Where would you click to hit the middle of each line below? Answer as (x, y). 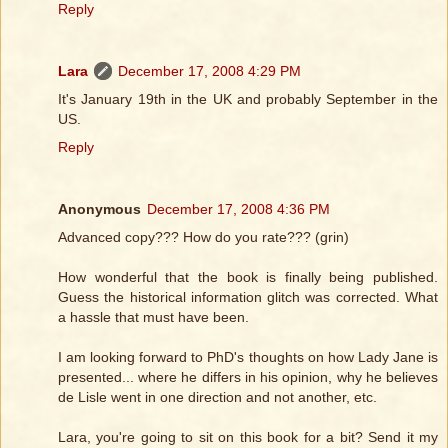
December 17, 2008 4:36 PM (238, 209)
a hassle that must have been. (153, 317)
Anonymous (99, 209)
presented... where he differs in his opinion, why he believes (248, 377)
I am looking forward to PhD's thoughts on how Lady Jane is (248, 357)
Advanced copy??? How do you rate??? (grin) (203, 237)
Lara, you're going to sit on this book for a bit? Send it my (248, 437)
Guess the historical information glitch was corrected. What (248, 297)
